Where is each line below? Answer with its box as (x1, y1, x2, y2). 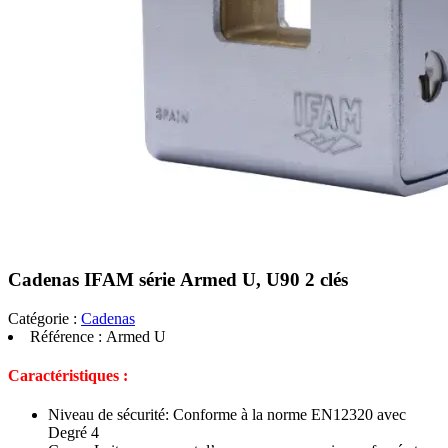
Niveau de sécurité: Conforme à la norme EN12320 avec (48, 406, 406, 424)
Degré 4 (48, 424, 99, 442)
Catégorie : (8, 309, 77, 327)
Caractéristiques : (8, 366, 128, 384)
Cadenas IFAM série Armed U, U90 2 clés (8, 268, 348, 290)
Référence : (30, 327, 106, 345)
